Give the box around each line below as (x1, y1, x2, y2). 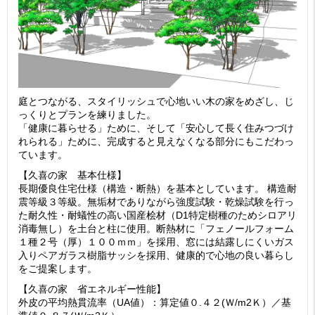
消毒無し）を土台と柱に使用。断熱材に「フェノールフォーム (18, 222, 294, 234)
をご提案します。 (18, 262, 97, 274)
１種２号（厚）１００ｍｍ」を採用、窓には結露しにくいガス (18, 236, 294, 247)
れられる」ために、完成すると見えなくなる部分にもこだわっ (18, 135, 294, 147)
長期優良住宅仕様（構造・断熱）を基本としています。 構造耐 (18, 182, 297, 194)
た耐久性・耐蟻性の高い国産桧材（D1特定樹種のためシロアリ (18, 209, 297, 221)
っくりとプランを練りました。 (18, 108, 156, 120)
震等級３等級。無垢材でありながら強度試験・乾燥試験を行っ (18, 195, 294, 207)
